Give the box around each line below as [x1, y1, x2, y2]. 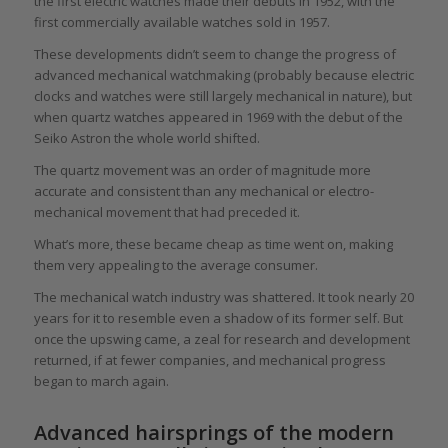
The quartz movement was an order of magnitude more [33, 160, 371, 179]
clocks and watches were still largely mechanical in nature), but [33, 86, 412, 105]
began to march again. [33, 371, 169, 390]
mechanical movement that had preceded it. [33, 202, 300, 221]
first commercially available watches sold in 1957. [33, 12, 330, 31]
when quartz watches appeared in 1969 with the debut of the [33, 107, 403, 126]
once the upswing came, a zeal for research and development [33, 329, 410, 348]
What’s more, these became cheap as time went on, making [33, 234, 393, 253]
